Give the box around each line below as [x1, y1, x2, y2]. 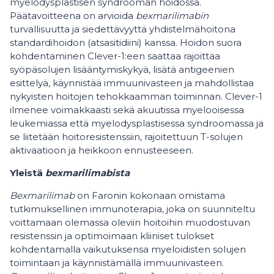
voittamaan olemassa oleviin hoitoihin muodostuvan [10, 217, 250, 228]
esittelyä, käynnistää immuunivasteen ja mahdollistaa [10, 77, 254, 89]
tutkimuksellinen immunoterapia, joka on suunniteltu [10, 203, 255, 215]
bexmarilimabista [45, 167, 130, 179]
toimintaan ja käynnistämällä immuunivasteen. [10, 257, 224, 268]
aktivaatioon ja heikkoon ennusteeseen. [10, 144, 193, 156]
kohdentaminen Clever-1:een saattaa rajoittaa [10, 50, 220, 62]
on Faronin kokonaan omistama [75, 190, 225, 201]
